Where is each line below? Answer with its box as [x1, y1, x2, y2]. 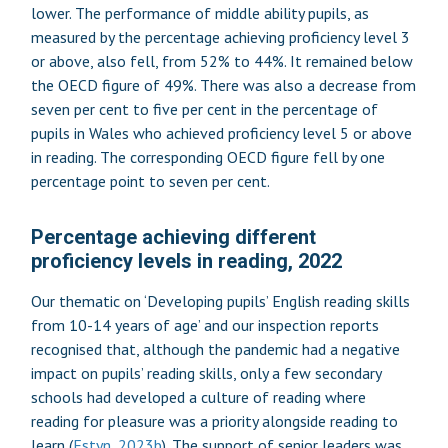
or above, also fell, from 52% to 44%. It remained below [30, 50, 413, 71]
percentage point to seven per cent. [30, 170, 270, 191]
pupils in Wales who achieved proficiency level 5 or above [30, 122, 412, 143]
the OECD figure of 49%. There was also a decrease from [30, 74, 416, 95]
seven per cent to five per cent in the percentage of [30, 98, 378, 119]
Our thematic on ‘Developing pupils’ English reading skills [30, 290, 410, 311]
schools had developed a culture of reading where [30, 386, 366, 407]
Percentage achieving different [30, 224, 316, 249]
